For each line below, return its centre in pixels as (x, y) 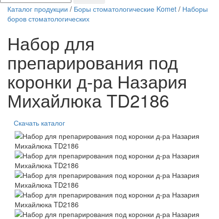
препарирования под (93, 62)
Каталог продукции (38, 9)
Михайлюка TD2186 (88, 100)
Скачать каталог (39, 123)
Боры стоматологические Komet (125, 9)
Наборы (195, 9)
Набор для (51, 43)
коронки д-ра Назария (97, 81)
